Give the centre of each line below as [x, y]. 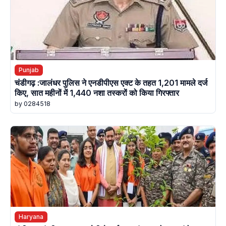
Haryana [31, 217]
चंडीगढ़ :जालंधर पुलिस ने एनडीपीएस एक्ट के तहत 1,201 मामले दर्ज [111, 83]
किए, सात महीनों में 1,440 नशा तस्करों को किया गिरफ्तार [97, 93]
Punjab [29, 70]
